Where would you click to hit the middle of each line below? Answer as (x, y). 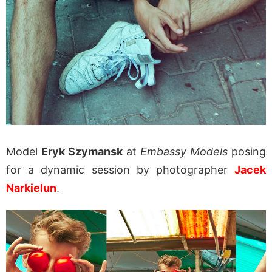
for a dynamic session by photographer (120, 170)
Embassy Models (184, 152)
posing (247, 152)
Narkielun (31, 188)
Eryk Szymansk (82, 152)
